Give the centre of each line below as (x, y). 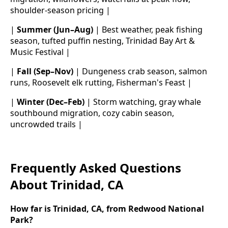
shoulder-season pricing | (60, 10)
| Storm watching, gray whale (143, 102)
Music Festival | (40, 52)
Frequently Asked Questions (96, 168)
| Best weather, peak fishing (148, 30)
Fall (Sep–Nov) (45, 72)
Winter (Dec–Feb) (51, 102)
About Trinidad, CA (67, 185)
